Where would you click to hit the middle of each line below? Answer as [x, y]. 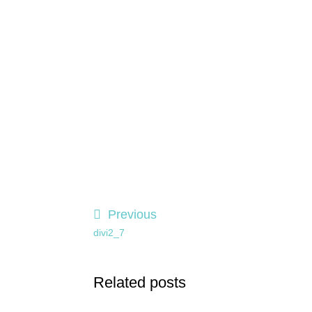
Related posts [140, 282]
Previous [133, 214]
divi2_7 [109, 233]
